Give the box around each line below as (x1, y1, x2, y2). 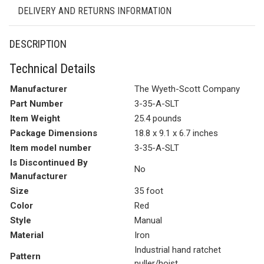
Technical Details (9, 61, 95, 76)
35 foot (134, 185, 163, 196)
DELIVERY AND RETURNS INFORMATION (18, 5, 171, 16)
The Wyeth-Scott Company (134, 83, 240, 94)
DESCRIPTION (9, 37, 67, 50)
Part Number (10, 98, 63, 109)
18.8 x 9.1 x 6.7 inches (134, 127, 218, 138)
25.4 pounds (134, 113, 181, 124)
